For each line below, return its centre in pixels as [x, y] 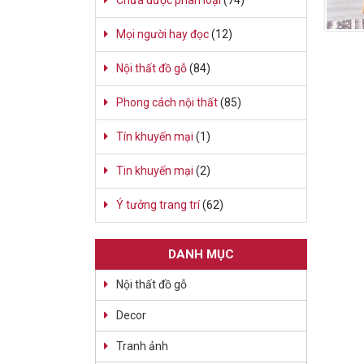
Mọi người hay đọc [162, 35]
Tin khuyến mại [155, 171]
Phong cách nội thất [167, 103]
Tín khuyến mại [155, 137]
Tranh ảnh [142, 347]
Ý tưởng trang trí [158, 205]
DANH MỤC [201, 255]
